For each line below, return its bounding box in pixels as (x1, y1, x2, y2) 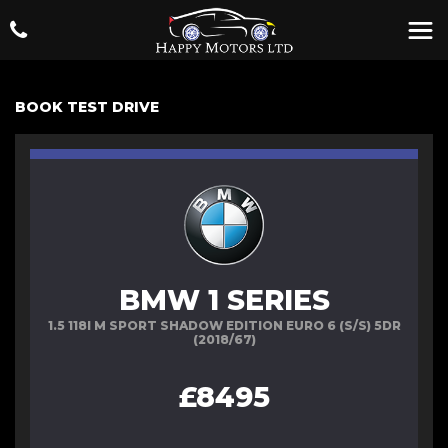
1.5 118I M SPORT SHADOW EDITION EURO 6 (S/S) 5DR (47, 318, 401, 333)
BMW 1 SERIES (118, 283, 330, 317)
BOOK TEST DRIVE (15, 98, 159, 116)
